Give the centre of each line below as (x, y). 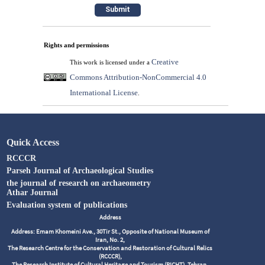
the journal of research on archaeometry (79, 183)
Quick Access (33, 142)
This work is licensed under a (110, 62)
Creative (165, 62)
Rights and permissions (76, 45)
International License (104, 92)
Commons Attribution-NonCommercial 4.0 (138, 77)
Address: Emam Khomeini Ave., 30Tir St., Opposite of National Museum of (110, 231)
